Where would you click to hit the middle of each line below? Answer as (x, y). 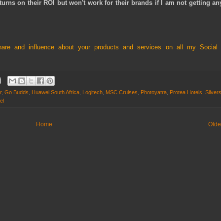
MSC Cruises (122, 92)
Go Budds (17, 92)
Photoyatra (154, 92)
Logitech (92, 92)
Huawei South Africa (55, 92)
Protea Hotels (186, 92)
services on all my (166, 47)
